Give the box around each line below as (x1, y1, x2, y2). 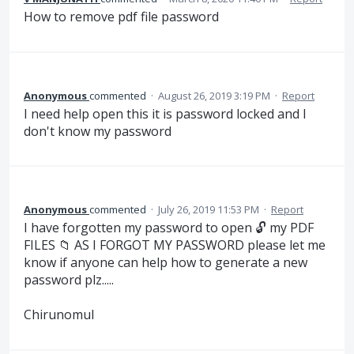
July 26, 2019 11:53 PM (158, 201, 259, 217)
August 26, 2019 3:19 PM (158, 88, 270, 103)
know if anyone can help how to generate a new (24, 253, 307, 271)
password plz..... (24, 270, 114, 288)
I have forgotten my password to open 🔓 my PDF (24, 218, 314, 236)
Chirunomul (24, 306, 94, 324)
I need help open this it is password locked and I (24, 104, 307, 122)
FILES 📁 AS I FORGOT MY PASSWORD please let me (24, 235, 326, 254)
